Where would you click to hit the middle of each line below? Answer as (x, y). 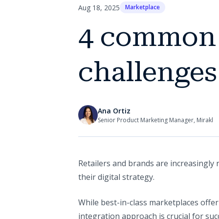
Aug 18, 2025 (99, 7)
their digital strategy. (116, 177)
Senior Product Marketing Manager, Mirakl (155, 120)
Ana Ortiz (114, 110)
